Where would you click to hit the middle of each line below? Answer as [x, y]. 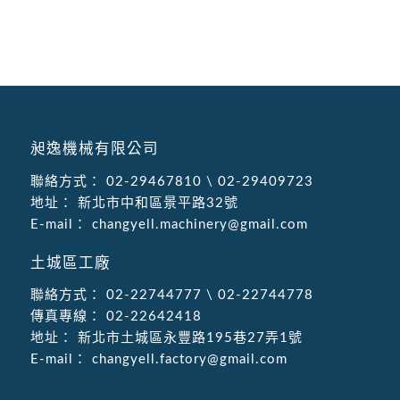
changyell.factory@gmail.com [187, 360]
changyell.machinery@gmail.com [197, 224]
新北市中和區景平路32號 [155, 203]
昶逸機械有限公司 [94, 149]
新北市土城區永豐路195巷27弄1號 [187, 338]
